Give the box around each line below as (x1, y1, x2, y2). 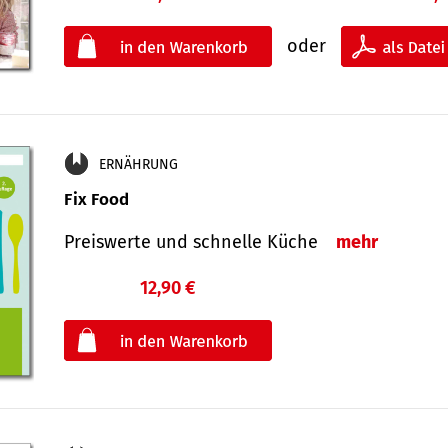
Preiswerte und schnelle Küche (64, 230, 328, 253)
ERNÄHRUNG (99, 155, 178, 173)
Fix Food (64, 188, 129, 210)
